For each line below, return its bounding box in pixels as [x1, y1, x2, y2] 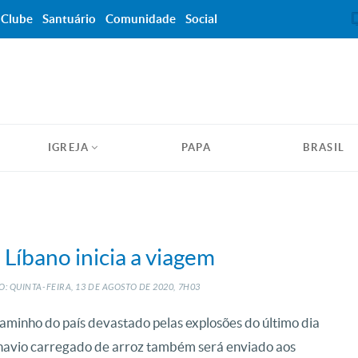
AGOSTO [101, 282, 137, 292]
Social [185, 12, 217, 26]
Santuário [42, 12, 96, 26]
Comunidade [105, 12, 176, 26]
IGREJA [47, 141, 89, 153]
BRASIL [303, 141, 345, 153]
